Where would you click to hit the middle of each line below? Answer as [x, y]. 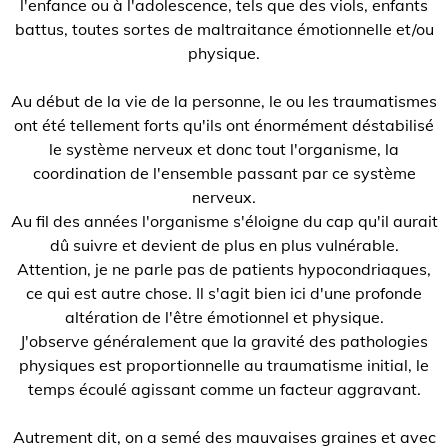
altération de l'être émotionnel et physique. [224, 317]
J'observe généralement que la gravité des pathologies [224, 341]
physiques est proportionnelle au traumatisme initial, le [224, 365]
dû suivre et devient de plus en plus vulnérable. [224, 245]
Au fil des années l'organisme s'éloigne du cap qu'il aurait [224, 221]
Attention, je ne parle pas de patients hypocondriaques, [224, 269]
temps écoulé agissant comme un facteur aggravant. [224, 389]
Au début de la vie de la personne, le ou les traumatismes [224, 101]
